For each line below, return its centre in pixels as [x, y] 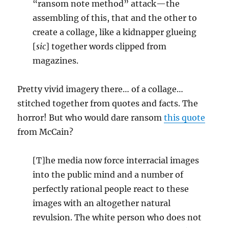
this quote [185, 118]
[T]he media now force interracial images [116, 160]
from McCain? [46, 132]
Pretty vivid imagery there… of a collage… [101, 89]
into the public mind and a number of [108, 175]
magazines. [56, 61]
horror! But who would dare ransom [91, 118]
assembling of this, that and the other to [115, 18]
